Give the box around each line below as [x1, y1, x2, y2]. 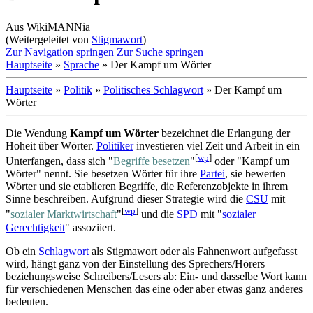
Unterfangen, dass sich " [6, 155, 113, 168]
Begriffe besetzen [113, 155, 190, 168]
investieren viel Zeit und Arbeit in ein [133, 139, 300, 152]
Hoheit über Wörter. [6, 139, 96, 152]
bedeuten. [6, 295, 48, 307]
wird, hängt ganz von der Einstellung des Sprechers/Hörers [6, 257, 265, 270]
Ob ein [6, 245, 38, 257]
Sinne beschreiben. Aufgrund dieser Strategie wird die [6, 193, 246, 205]
